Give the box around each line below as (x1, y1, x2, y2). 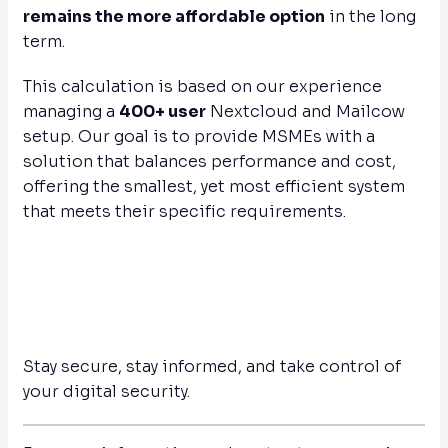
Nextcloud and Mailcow (206, 101, 405, 122)
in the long (325, 6, 416, 27)
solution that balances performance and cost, (23, 151, 396, 172)
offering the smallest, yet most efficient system (23, 176, 405, 197)
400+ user (119, 101, 206, 122)
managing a (23, 101, 119, 122)
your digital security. (23, 381, 190, 402)
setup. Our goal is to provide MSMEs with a (23, 126, 375, 147)
